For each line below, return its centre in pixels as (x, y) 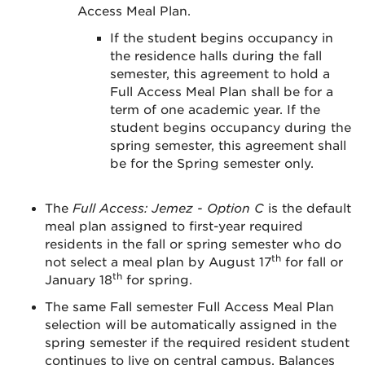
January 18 (79, 280)
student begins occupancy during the (231, 128)
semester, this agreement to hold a (220, 74)
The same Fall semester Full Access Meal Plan (189, 307)
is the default (308, 209)
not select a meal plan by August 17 (158, 262)
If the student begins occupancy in (222, 38)
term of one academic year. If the (215, 110)
